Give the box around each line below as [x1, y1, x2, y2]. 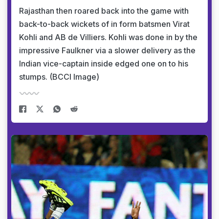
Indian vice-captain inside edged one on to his [19, 58, 188, 68]
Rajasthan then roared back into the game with [19, 5, 189, 16]
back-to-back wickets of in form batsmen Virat [19, 19, 190, 29]
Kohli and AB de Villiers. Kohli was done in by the [19, 32, 197, 42]
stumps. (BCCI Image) [19, 71, 99, 82]
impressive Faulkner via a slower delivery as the [19, 45, 196, 55]
